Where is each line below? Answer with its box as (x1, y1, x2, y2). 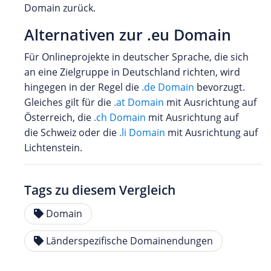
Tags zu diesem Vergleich (24, 181, 175, 198)
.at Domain (114, 95, 164, 109)
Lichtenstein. (24, 140, 82, 154)
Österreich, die (24, 110, 94, 124)
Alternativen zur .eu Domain (24, 24, 231, 45)
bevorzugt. (194, 80, 245, 94)
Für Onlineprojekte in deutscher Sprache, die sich (24, 50, 249, 64)
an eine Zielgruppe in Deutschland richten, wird (24, 65, 240, 79)
